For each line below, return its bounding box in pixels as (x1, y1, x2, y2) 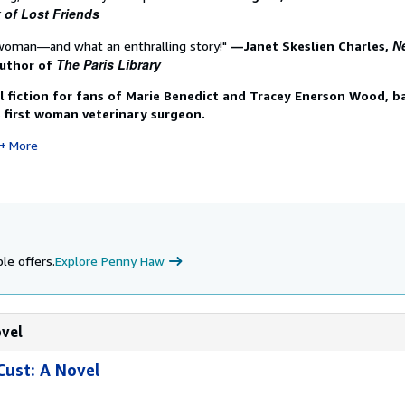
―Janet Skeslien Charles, (231, 38, 392, 53)
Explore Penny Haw (55, 253, 165, 268)
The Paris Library (56, 55, 161, 73)
